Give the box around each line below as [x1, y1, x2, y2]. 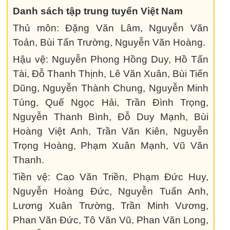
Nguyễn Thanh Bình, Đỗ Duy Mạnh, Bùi [13, 111, 209, 122]
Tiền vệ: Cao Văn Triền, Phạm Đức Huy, [13, 171, 209, 182]
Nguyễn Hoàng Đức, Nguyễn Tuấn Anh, [13, 186, 209, 197]
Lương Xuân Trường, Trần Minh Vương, [13, 200, 209, 211]
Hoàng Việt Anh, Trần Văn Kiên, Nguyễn [13, 126, 209, 137]
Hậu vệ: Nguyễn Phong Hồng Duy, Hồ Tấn [13, 54, 209, 65]
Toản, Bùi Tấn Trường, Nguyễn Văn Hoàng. [13, 37, 205, 48]
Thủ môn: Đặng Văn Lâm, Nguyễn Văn [13, 23, 209, 33]
